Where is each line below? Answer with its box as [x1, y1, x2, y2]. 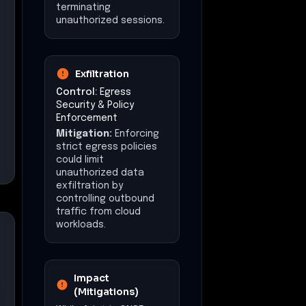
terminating [56, 2, 111, 12]
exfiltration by [56, 180, 123, 191]
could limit [56, 154, 104, 165]
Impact [74, 271, 110, 284]
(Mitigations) [74, 285, 139, 298]
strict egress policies [56, 141, 157, 152]
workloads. [56, 219, 106, 229]
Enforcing [115, 128, 159, 139]
